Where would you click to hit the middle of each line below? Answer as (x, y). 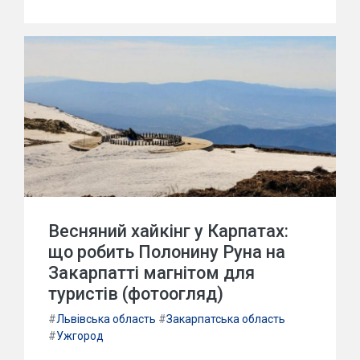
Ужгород (80, 336)
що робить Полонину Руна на (167, 252)
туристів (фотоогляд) (136, 294)
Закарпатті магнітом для (151, 273)
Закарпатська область (226, 319)
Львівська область (106, 319)
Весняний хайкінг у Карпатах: (168, 231)
